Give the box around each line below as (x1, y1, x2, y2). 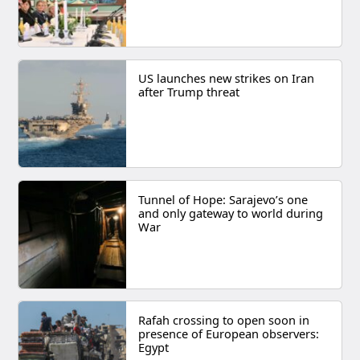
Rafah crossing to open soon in (137, 311, 309, 328)
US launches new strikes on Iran (137, 70, 314, 87)
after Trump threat (137, 84, 239, 100)
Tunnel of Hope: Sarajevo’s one (137, 190, 308, 207)
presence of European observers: (137, 325, 319, 342)
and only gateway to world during (137, 204, 323, 221)
